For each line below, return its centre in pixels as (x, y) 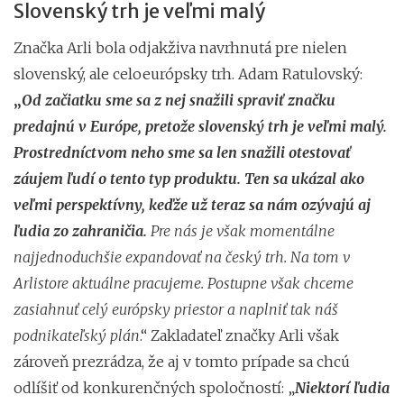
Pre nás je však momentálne (243, 230)
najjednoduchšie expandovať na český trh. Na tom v (182, 257)
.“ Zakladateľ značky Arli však (239, 335)
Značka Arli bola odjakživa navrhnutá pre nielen (180, 47)
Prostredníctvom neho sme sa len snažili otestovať (182, 152)
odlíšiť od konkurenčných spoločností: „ (154, 387)
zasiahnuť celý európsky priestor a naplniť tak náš (176, 309)
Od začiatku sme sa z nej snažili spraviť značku (179, 100)
